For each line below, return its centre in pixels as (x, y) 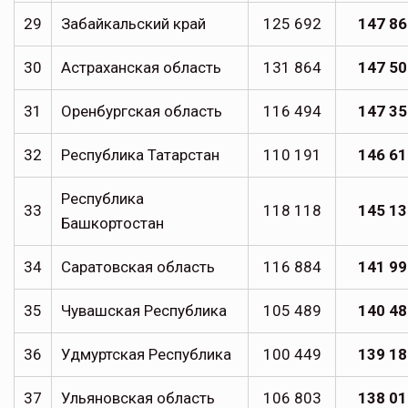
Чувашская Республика (144, 311)
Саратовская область (138, 267)
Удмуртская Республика (146, 355)
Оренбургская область (142, 112)
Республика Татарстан (140, 155)
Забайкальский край (133, 24)
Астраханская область (141, 68)
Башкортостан (112, 224)
